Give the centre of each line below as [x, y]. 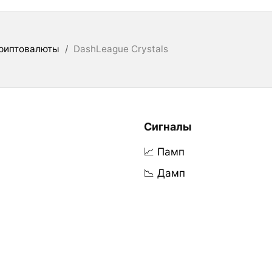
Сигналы [168, 126]
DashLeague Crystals [121, 49]
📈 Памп [164, 151]
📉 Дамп [164, 173]
